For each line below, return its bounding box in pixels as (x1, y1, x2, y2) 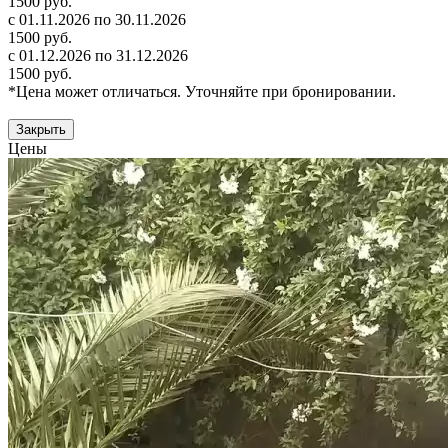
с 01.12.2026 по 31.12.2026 (8, 46, 188, 64)
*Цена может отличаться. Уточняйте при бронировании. (8, 82, 396, 100)
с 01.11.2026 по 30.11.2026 (8, 10, 186, 28)
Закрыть (16, 121, 66, 137)
